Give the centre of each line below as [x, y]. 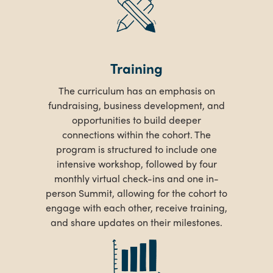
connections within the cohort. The [136, 135]
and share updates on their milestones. [136, 222]
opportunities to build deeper [136, 120]
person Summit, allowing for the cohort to [136, 193]
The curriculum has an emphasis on [136, 91]
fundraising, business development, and [136, 105]
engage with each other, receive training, [136, 208]
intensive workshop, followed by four [136, 164]
